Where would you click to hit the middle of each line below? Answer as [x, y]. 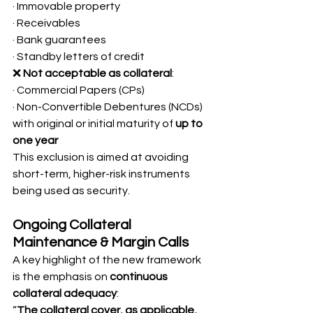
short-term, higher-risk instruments [102, 174]
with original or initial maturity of [94, 124]
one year [35, 140]
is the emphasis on [61, 277]
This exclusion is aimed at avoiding [102, 157]
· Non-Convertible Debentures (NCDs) [109, 107]
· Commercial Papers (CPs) [79, 90]
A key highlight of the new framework [108, 260]
